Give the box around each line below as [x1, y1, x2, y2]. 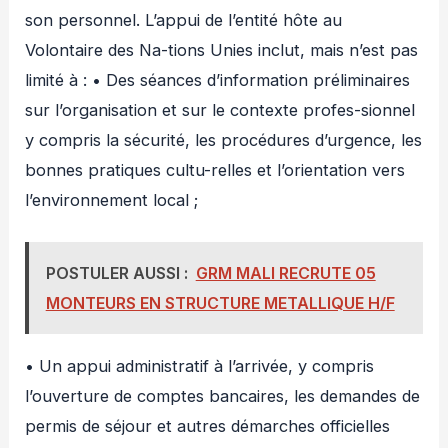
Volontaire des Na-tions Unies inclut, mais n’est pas [25, 40, 419, 61]
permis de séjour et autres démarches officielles [25, 415, 391, 436]
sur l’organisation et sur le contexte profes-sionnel [25, 100, 416, 121]
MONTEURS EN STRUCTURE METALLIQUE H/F [45, 292, 395, 313]
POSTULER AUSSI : [45, 262, 188, 283]
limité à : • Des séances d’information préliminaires [25, 70, 411, 91]
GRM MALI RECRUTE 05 [195, 262, 376, 283]
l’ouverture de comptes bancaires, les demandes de [25, 385, 421, 406]
